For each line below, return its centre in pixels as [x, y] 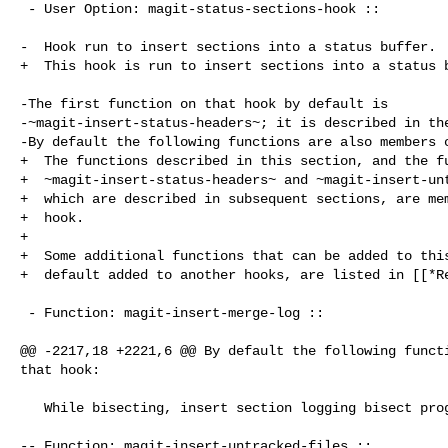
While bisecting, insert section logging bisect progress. [32, 407]
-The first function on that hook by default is [204, 103]
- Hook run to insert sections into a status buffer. [228, 46]
